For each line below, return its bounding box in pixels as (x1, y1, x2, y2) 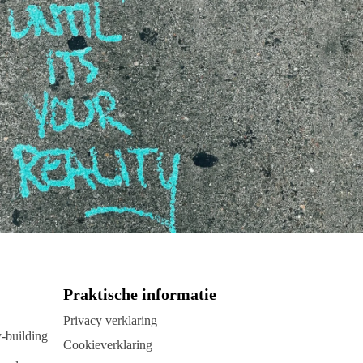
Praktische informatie (63, 285, 217, 304)
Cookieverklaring (63, 338, 153, 352)
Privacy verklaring (63, 314, 158, 328)
